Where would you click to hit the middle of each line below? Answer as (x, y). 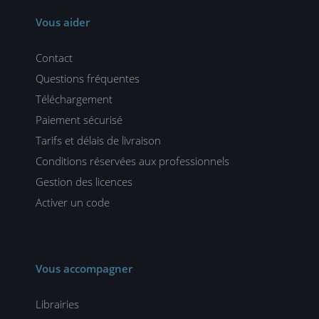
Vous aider (63, 22)
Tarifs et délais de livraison (98, 140)
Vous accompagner (84, 268)
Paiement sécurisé (79, 120)
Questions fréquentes (88, 78)
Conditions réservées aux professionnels (132, 161)
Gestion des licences (84, 182)
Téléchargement (74, 99)
